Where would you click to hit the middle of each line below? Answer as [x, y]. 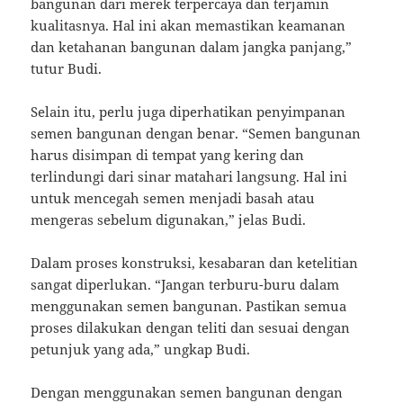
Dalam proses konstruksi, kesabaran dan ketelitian [195, 263]
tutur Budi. [67, 69]
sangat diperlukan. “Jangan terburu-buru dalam [185, 285]
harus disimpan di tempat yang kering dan [168, 155]
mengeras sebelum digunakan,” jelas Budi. [169, 220]
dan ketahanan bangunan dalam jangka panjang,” [192, 47]
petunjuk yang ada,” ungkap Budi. [141, 349]
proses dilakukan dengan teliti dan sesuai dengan [191, 328]
